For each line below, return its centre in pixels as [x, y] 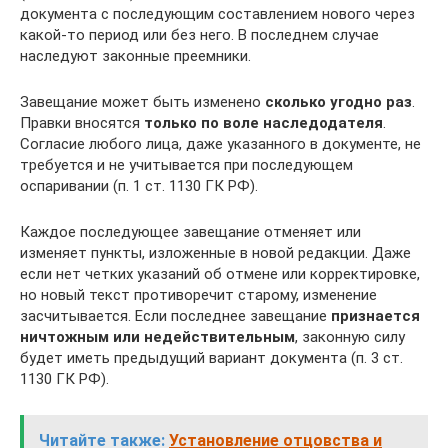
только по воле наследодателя [263, 123]
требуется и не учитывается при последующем [186, 165]
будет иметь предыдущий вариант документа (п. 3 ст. [211, 358]
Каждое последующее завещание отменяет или [190, 232]
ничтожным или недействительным [157, 337]
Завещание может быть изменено [142, 102]
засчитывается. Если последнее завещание [175, 316]
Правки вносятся [82, 123]
